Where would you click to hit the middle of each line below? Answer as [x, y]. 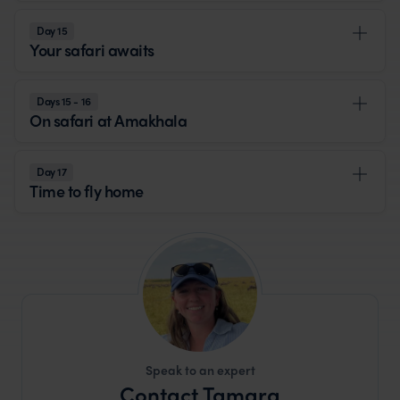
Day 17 [52, 172]
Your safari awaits [92, 50]
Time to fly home [87, 191]
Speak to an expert [200, 370]
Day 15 [52, 31]
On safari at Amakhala [108, 121]
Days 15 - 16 [64, 101]
